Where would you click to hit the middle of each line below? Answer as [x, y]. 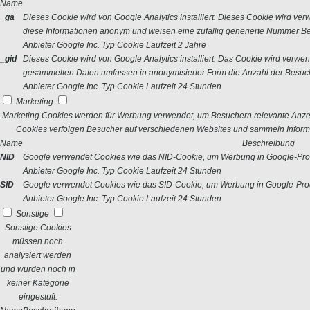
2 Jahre [192, 45]
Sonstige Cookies [38, 228]
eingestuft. [38, 297]
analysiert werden [38, 255]
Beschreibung [268, 143]
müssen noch [38, 241]
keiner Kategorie [38, 283]
